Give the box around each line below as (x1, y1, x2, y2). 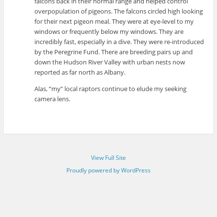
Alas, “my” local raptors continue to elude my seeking (34, 84, 187, 93)
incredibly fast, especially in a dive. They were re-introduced (34, 37, 204, 46)
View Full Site (91, 153, 126, 162)
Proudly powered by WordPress (66, 166, 151, 174)
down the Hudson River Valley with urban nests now (34, 58, 186, 67)
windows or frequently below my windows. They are (34, 27, 184, 36)
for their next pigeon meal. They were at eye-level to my (34, 17, 194, 26)
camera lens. (34, 94, 71, 104)
